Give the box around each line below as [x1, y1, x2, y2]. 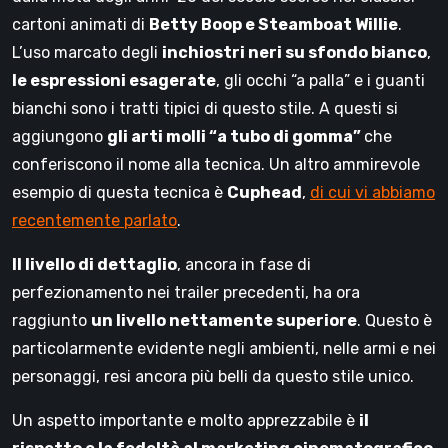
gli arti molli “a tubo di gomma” [107, 127, 364, 146]
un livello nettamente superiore [91, 311, 357, 330]
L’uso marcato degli [12, 43, 162, 62]
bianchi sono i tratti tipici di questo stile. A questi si [12, 99, 398, 118]
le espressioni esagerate [12, 71, 216, 90]
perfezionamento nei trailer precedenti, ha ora [12, 283, 360, 302]
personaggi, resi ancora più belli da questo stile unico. [12, 367, 414, 386]
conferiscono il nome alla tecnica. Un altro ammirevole [12, 155, 420, 174]
